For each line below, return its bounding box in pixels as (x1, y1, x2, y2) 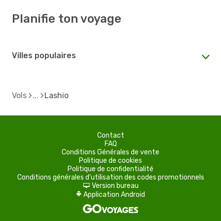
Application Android (83, 190, 145, 199)
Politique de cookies (79, 156, 142, 165)
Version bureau (91, 181, 139, 190)
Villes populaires (12, 50, 76, 60)
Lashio (44, 90, 69, 100)
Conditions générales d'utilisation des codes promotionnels (17, 173, 204, 182)
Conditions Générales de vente (62, 147, 159, 156)
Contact (97, 131, 124, 140)
